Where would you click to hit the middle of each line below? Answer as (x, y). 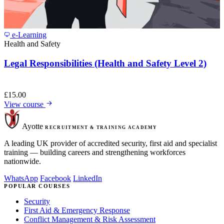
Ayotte (33, 126)
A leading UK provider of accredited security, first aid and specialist (110, 143)
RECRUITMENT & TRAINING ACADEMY (101, 128)
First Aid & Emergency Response (77, 210)
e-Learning (28, 35)
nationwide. (22, 161)
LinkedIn (87, 178)
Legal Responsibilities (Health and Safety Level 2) (105, 63)
